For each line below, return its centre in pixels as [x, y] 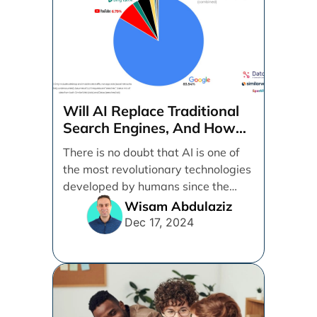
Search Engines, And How [150, 128]
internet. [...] [94, 203]
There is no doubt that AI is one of [151, 152]
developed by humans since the [146, 186]
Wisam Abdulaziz [178, 206]
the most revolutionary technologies [157, 169]
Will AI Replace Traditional [151, 111]
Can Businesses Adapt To [148, 145]
